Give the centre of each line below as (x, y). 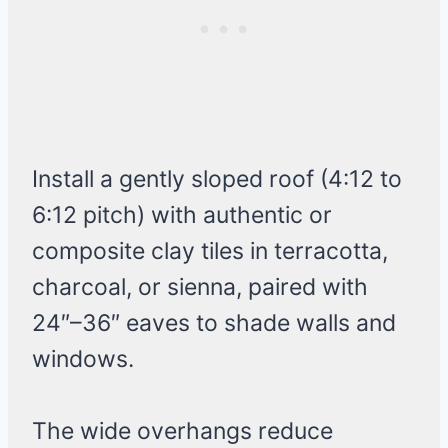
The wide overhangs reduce (182, 431)
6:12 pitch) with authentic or (182, 215)
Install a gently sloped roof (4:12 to (217, 179)
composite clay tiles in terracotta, (210, 251)
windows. (83, 359)
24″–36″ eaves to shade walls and (214, 323)
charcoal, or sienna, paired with (200, 287)
